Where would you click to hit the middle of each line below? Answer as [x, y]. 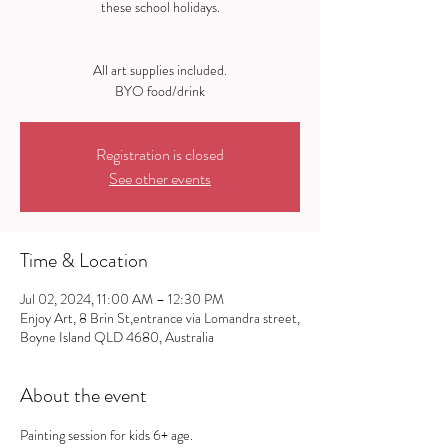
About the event [83, 395]
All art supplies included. [160, 69]
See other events [160, 178]
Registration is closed [160, 154]
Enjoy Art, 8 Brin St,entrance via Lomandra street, [160, 317]
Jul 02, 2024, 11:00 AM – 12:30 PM [122, 298]
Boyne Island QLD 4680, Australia [117, 336]
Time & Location [84, 260]
